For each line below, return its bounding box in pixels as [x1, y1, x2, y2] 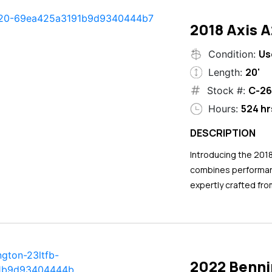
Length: [208, 66, 242, 78]
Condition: [208, 47, 256, 60]
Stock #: [206, 84, 245, 97]
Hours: [208, 102, 238, 115]
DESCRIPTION [189, 126, 256, 140]
